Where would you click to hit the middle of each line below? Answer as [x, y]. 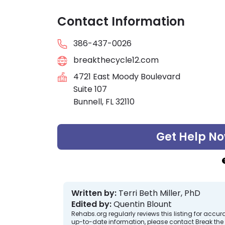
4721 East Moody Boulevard [127, 77]
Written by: [94, 193]
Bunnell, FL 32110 [104, 102]
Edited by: [91, 204]
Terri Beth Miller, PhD [159, 193]
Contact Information [121, 21]
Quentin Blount [143, 204]
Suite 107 [90, 89]
